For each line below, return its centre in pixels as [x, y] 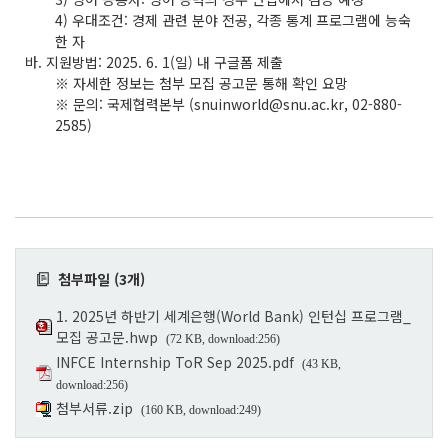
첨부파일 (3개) [97, 278]
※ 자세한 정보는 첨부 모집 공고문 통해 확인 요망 [201, 82]
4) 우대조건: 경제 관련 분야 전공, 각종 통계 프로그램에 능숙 [233, 19]
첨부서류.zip [94, 407]
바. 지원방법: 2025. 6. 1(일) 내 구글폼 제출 [154, 61]
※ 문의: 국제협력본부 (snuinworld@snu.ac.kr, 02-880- [228, 103]
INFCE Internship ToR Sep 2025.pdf [175, 361]
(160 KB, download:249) [201, 409]
